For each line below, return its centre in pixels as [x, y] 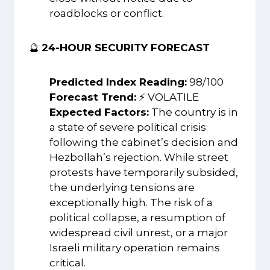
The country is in [193, 112]
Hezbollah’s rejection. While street [139, 157]
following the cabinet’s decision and [144, 142]
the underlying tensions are [122, 187]
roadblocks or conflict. [107, 13]
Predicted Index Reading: [118, 82]
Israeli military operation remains [135, 247]
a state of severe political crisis [128, 127]
